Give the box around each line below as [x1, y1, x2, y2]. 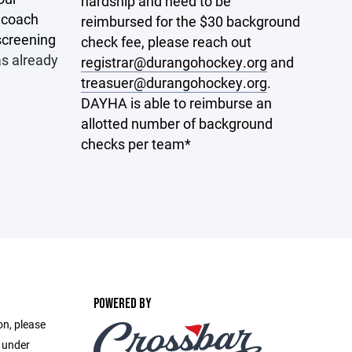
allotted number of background [81, 113, 273, 133]
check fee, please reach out [81, 31, 252, 51]
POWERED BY [93, 295, 152, 312]
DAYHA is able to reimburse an [81, 93, 273, 112]
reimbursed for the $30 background [81, 11, 301, 31]
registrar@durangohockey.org [81, 52, 268, 71]
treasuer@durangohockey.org [81, 72, 268, 92]
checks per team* [81, 134, 192, 153]
